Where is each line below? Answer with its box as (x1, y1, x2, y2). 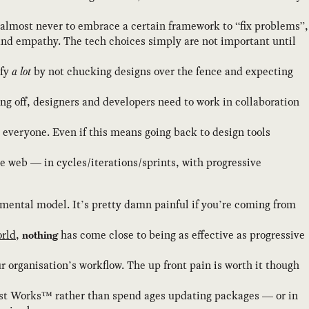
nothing (22, 228, 58, 241)
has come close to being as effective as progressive (58, 226, 305, 243)
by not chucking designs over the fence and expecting (31, 63, 293, 79)
